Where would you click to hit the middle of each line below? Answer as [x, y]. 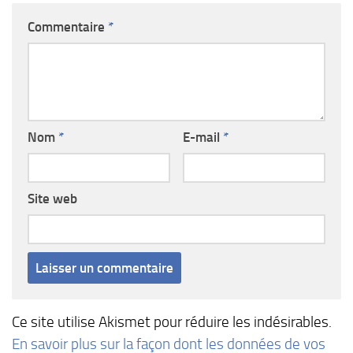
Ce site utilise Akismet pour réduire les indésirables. [172, 321]
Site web [52, 198]
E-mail [203, 137]
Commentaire [68, 26]
